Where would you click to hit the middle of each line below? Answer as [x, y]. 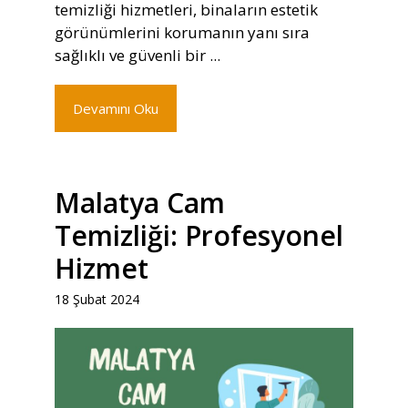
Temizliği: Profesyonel [199, 236]
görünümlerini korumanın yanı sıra [182, 33]
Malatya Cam [140, 203]
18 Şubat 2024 [97, 300]
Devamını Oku [116, 109]
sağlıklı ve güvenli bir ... [138, 56]
